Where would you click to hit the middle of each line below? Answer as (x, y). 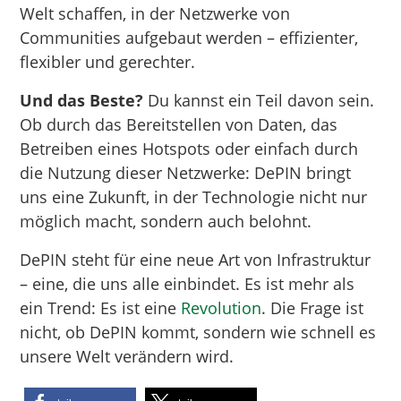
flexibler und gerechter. (108, 61)
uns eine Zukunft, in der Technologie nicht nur (194, 196)
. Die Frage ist (313, 307)
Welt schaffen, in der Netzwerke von (155, 13)
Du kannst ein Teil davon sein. (259, 100)
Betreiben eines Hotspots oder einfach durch (189, 148)
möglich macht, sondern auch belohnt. (166, 221)
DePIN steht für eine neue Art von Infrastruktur (196, 259)
